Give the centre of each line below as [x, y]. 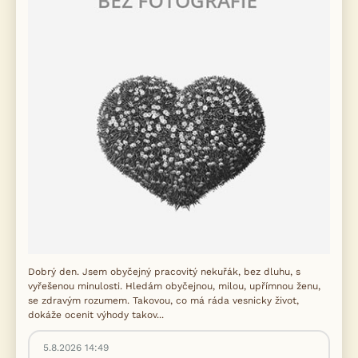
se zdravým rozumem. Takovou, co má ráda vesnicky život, [163, 300]
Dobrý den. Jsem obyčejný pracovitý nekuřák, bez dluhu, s [164, 272]
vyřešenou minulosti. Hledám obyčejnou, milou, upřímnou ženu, [174, 286]
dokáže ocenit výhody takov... [96, 315]
